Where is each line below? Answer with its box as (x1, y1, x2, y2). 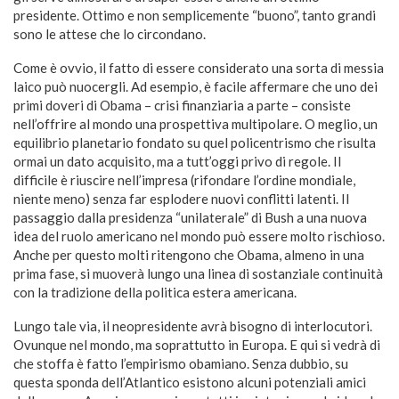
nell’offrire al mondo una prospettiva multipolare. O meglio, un (13, 116, 378, 132)
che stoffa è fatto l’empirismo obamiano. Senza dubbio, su (13, 355, 348, 371)
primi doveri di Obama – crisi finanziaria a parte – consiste (13, 97, 351, 113)
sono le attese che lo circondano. (13, 26, 206, 42)
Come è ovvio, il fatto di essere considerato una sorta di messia (13, 60, 384, 76)
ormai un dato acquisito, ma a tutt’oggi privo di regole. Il (13, 153, 341, 169)
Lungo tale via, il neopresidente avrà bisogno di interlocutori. (13, 318, 372, 334)
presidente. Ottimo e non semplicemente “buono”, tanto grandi (13, 7, 376, 23)
